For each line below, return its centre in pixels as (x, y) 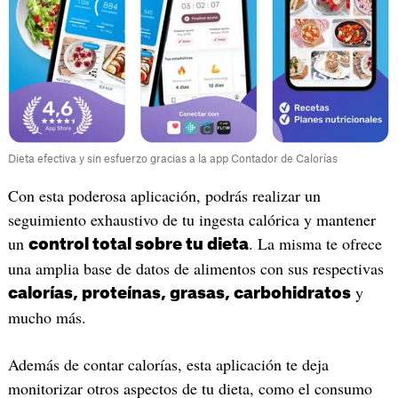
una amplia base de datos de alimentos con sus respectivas (195, 268)
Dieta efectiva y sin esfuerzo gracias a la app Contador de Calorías (172, 159)
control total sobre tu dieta (138, 244)
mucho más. (47, 317)
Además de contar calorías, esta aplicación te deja (168, 365)
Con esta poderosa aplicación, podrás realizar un (164, 195)
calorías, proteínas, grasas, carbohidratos (179, 293)
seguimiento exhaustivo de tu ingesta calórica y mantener (191, 219)
